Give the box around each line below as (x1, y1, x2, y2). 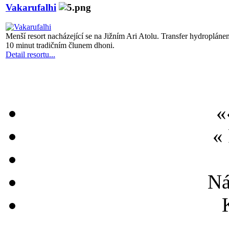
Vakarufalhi (6, 2, 56, 13)
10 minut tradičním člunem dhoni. (6, 41, 117, 50)
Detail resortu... (6, 50, 55, 59)
